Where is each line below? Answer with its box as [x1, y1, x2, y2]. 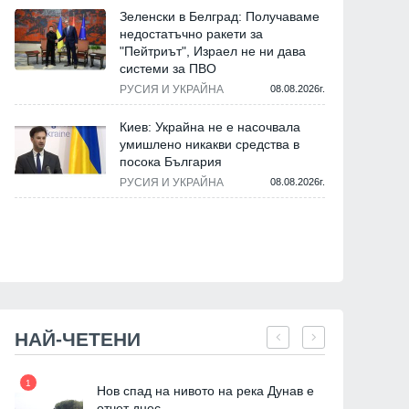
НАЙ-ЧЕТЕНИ [15, 329, 141, 351]
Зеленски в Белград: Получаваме [120, 9, 320, 25]
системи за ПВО [120, 61, 216, 77]
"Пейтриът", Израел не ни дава [120, 44, 306, 59]
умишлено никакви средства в [120, 137, 299, 152]
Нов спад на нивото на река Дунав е [97, 383, 314, 399]
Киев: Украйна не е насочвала [120, 120, 300, 135]
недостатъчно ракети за [120, 26, 263, 42]
